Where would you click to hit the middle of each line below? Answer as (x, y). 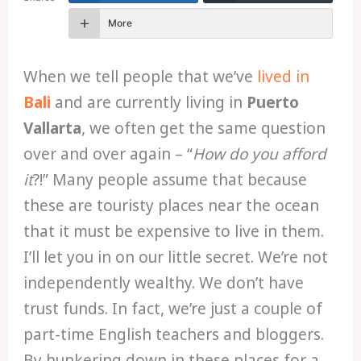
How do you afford (260, 154)
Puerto (273, 102)
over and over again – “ (108, 154)
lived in (284, 76)
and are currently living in (149, 102)
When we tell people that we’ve (141, 76)
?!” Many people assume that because (170, 179)
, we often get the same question (204, 128)
